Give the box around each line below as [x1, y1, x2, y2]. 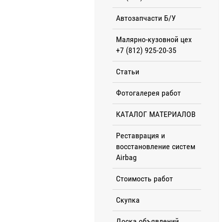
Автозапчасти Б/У [116, 13, 176, 23]
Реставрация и [116, 130, 165, 140]
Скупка [116, 195, 140, 205]
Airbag [116, 152, 137, 162]
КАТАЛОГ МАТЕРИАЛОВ [116, 109, 196, 119]
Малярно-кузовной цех [116, 34, 192, 44]
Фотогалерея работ [116, 88, 181, 98]
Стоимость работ [116, 173, 173, 183]
